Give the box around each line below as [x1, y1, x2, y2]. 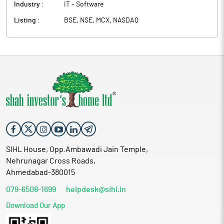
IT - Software [64, 1, 103, 8]
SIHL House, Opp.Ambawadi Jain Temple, [6, 145, 148, 153]
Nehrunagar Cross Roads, [6, 157, 95, 165]
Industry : [14, 1, 44, 8]
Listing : [14, 17, 40, 24]
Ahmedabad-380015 [6, 168, 75, 176]
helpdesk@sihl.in [66, 185, 126, 193]
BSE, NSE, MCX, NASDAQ [64, 17, 138, 24]
